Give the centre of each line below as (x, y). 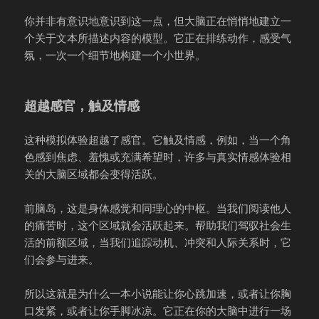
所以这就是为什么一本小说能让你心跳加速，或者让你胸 (158, 294)
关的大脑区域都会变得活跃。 (94, 174)
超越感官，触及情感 (82, 106)
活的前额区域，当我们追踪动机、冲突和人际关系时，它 (158, 242)
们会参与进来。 (62, 260)
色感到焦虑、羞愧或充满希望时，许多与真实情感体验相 (158, 157)
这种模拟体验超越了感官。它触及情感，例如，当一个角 (158, 140)
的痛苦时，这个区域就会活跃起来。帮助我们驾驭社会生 (158, 225)
